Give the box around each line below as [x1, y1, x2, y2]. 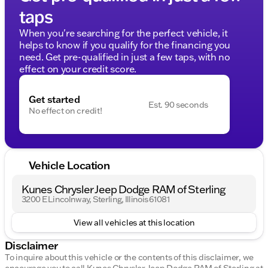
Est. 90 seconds [148, 99, 208, 110]
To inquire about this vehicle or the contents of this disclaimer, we [5, 252, 254, 263]
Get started [29, 93, 80, 105]
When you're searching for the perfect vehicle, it [19, 26, 228, 39]
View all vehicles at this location [73, 217, 195, 229]
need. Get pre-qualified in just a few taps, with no [19, 50, 230, 63]
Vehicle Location [29, 157, 110, 172]
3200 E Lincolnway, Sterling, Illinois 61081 [22, 194, 170, 205]
